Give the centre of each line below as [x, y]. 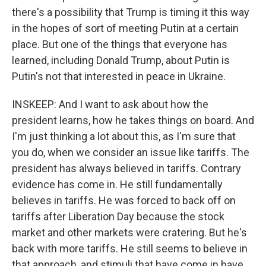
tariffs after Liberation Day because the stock [118, 216]
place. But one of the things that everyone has [120, 44]
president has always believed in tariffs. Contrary [126, 168]
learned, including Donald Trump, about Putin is [121, 60]
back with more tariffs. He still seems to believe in [130, 248]
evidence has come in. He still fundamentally [117, 184]
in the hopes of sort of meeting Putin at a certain [125, 28]
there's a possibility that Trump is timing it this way [131, 12]
